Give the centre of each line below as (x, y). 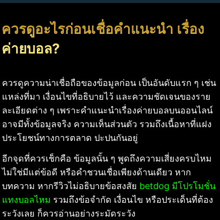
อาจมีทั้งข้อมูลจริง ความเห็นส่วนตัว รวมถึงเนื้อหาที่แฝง (107, 124)
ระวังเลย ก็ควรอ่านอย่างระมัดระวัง (69, 213)
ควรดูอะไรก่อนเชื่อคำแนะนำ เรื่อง (103, 29)
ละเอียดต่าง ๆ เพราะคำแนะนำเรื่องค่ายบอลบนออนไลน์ (107, 110)
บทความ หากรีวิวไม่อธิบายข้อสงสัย (71, 186)
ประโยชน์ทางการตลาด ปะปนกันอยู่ (70, 137)
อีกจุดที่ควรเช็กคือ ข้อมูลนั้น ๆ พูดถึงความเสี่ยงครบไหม (107, 158)
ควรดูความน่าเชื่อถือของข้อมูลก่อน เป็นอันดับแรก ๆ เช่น (109, 82)
